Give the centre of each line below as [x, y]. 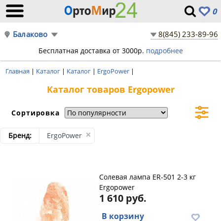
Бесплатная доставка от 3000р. [92, 51]
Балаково [30, 34]
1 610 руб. [123, 198]
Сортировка [37, 112]
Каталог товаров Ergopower [110, 89]
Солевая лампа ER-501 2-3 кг [147, 177]
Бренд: [20, 135]
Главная [18, 71]
